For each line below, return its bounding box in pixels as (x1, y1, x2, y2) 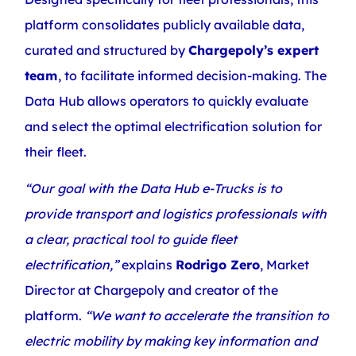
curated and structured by (25, 41, 188, 58)
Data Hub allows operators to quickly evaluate (25, 92, 309, 109)
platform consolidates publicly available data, (25, 16, 305, 33)
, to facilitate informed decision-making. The (57, 67, 327, 83)
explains (118, 257, 176, 273)
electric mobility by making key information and (25, 333, 318, 350)
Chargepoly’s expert (188, 41, 319, 58)
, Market (260, 257, 310, 273)
